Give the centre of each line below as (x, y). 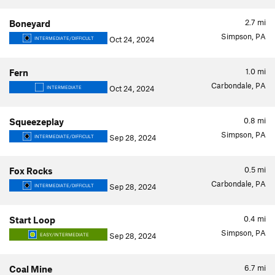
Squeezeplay (37, 122)
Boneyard (30, 23)
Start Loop (32, 220)
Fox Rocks (31, 171)
